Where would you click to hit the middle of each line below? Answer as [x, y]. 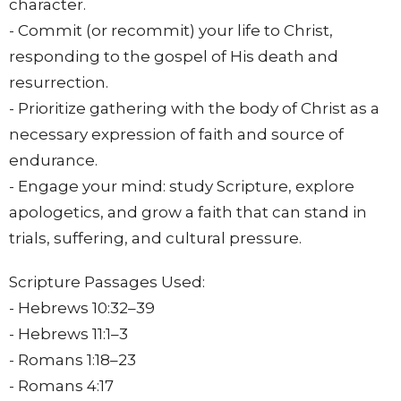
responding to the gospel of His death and [174, 56]
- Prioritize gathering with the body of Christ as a [194, 108]
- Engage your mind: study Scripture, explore [182, 186]
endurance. [53, 160]
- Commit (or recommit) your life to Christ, [171, 30]
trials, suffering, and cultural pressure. [155, 238]
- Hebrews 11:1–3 [68, 333]
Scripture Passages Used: [107, 282]
